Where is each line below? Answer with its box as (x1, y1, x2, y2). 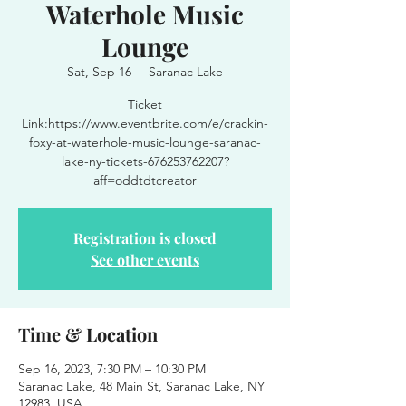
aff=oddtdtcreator (93, 172, 197, 188)
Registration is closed (73, 228, 217, 247)
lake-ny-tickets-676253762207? (61, 153, 229, 169)
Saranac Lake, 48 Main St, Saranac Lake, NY (18, 378, 265, 394)
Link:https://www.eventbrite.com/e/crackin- (22, 115, 268, 131)
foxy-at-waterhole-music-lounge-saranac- (29, 134, 261, 150)
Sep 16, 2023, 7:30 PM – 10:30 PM (18, 361, 206, 377)
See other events (91, 250, 199, 269)
